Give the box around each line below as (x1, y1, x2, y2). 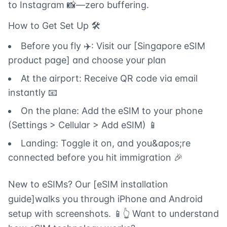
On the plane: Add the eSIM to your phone (21, 105, 203, 117)
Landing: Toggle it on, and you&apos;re (21, 138, 191, 149)
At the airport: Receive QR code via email (21, 73, 198, 84)
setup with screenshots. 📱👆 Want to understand (8, 208, 219, 219)
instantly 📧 (8, 87, 57, 98)
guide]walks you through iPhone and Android (8, 194, 203, 205)
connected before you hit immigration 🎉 (8, 152, 183, 163)
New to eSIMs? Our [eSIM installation (8, 179, 168, 190)
